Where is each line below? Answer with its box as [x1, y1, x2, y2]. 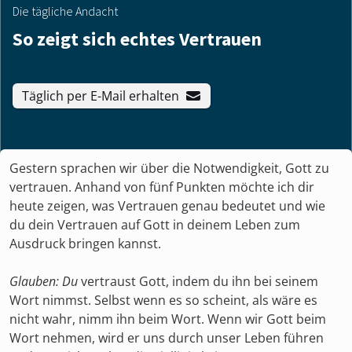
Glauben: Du [9, 273, 81, 290]
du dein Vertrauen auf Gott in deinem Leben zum [9, 216, 300, 233]
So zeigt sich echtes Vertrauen [13, 27, 262, 51]
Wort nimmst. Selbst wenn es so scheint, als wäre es [9, 291, 317, 309]
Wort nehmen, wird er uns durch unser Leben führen [9, 329, 324, 346]
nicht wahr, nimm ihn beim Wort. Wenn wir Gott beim [9, 310, 326, 328]
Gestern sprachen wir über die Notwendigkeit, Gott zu [9, 159, 329, 177]
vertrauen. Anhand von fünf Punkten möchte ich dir [9, 178, 314, 196]
